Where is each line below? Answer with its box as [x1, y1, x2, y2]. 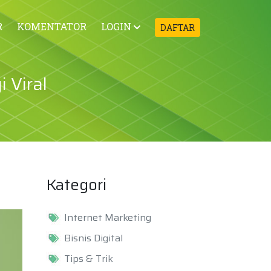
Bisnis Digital [64, 230, 123, 246]
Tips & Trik [64, 251, 113, 266]
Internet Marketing [64, 210, 151, 225]
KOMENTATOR [17, 19, 87, 33]
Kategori [46, 172, 106, 197]
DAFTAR [160, 22, 195, 33]
